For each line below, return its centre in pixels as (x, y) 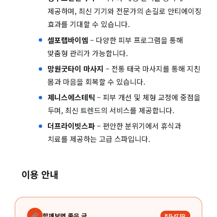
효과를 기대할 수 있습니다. (88, 24)
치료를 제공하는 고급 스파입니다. (99, 139)
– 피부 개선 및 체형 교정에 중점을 (147, 97)
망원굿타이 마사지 (75, 68)
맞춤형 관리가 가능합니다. (87, 53)
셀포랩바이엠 (68, 40)
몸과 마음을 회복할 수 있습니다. (96, 81)
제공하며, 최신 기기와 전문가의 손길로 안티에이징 (124, 11)
